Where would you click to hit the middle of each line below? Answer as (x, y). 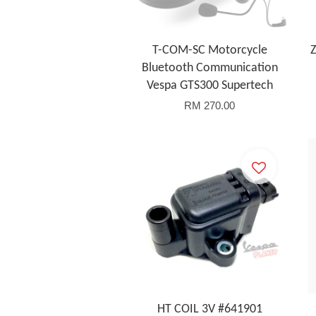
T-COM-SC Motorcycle (209, 50)
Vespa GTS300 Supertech (209, 86)
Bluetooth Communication (209, 68)
